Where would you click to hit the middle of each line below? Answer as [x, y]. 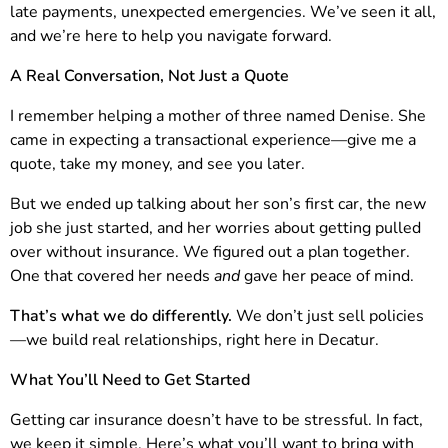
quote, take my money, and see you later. [157, 164]
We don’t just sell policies [328, 316]
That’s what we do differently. [121, 316]
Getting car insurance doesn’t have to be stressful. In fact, [216, 420]
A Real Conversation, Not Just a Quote [149, 76]
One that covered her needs [112, 276]
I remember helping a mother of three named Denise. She [218, 116]
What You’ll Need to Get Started [130, 380]
